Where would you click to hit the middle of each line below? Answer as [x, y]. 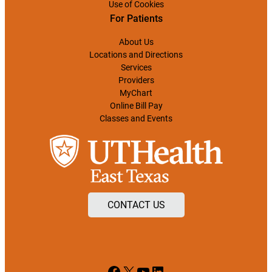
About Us [136, 42]
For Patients [136, 18]
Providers [136, 80]
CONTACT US [136, 205]
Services [136, 67]
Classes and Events [136, 118]
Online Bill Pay [136, 105]
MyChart [136, 93]
